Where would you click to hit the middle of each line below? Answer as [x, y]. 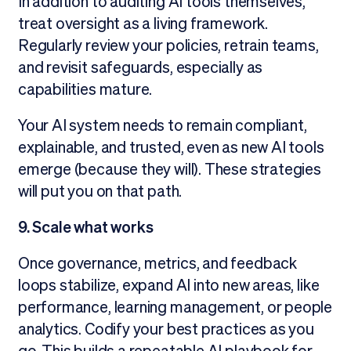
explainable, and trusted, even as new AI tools [171, 148]
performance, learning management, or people [175, 308]
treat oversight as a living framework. [143, 24]
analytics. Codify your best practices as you [166, 329]
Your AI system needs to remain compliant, [162, 126]
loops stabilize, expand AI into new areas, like [168, 286]
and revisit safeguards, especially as [140, 68]
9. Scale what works [85, 228]
